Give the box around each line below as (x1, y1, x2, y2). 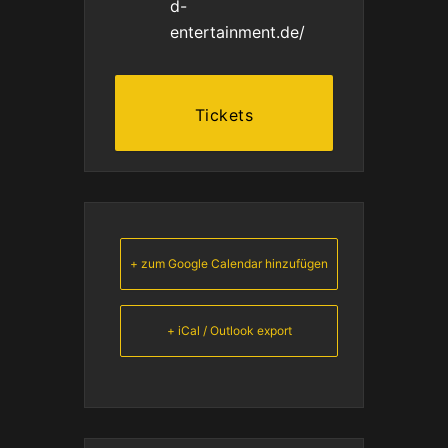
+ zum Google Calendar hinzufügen (130, 256, 328, 271)
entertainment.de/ (170, 22, 305, 42)
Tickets (194, 105, 254, 125)
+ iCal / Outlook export (166, 323, 292, 338)
